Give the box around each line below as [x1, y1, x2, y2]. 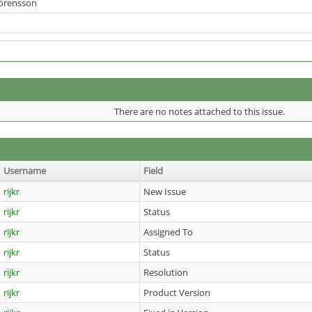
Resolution [143, 266, 188, 279]
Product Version [143, 286, 210, 299]
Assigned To [143, 226, 193, 238]
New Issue [143, 185, 186, 198]
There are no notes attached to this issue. [114, 105, 285, 118]
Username [3, 164, 46, 177]
